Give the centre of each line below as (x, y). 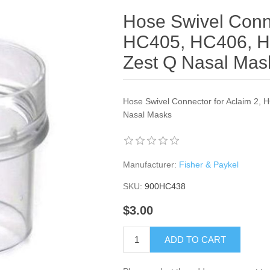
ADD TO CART (196, 240)
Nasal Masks (148, 115)
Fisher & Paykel (209, 165)
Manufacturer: (150, 165)
